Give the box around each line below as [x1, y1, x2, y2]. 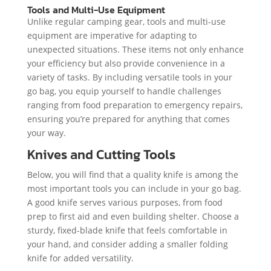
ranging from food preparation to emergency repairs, [27, 99, 243, 111]
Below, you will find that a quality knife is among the [27, 168, 238, 180]
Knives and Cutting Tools [27, 144, 175, 165]
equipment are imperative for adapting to [27, 29, 197, 41]
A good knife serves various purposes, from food [27, 196, 223, 208]
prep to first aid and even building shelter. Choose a [27, 210, 239, 222]
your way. [27, 126, 66, 139]
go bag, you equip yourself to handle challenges [27, 85, 221, 97]
